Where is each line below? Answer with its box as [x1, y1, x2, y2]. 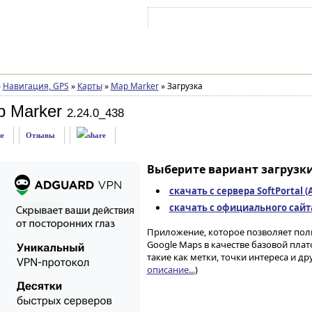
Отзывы [25, 131, 55, 139]
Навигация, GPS [2, 80, 69, 92]
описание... [146, 263, 195, 276]
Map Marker [110, 80, 159, 92]
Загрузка [164, 80, 203, 92]
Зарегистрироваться [237, 16, 306, 24]
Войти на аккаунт [164, 16, 222, 24]
